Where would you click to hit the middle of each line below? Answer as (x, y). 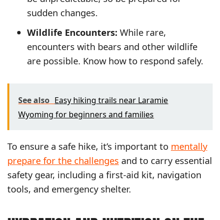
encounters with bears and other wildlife (112, 46)
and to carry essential (165, 161)
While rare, (142, 32)
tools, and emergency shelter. (69, 189)
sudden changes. (62, 12)
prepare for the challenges (63, 161)
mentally (189, 146)
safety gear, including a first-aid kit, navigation (104, 175)
